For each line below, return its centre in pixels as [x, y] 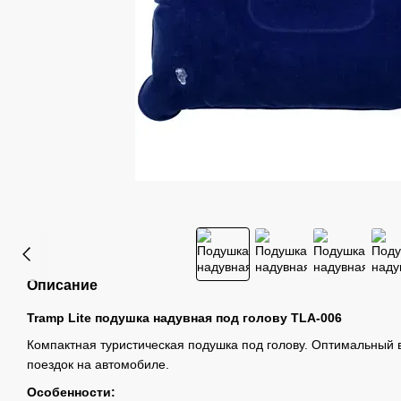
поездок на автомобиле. [98, 365]
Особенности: [71, 392]
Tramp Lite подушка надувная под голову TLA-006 [184, 318]
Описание [62, 285]
